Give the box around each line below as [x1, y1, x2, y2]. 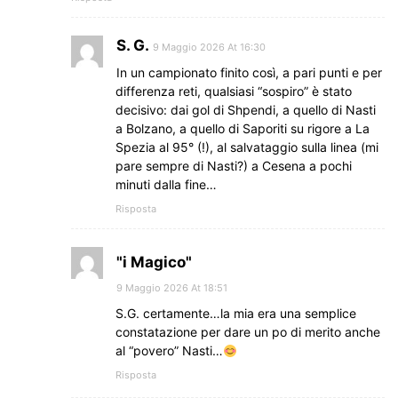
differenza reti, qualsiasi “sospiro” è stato [115, 84, 352, 99]
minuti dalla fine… [115, 177, 217, 193]
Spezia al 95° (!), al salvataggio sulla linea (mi [115, 139, 378, 155]
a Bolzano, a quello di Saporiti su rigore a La [115, 121, 370, 137]
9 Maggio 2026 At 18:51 [116, 282, 227, 295]
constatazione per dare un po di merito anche [115, 324, 380, 340]
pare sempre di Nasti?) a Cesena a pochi [115, 158, 352, 174]
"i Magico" [116, 253, 192, 272]
